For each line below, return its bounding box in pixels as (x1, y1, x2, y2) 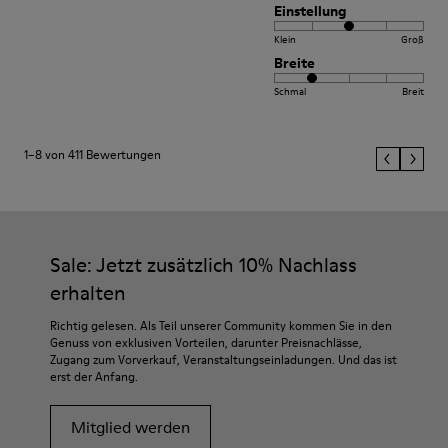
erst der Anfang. (50, 367, 138, 385)
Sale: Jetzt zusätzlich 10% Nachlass (50, 250, 357, 279)
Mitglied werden (71, 415, 190, 438)
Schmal (274, 83, 306, 98)
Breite (274, 52, 315, 73)
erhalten (50, 278, 126, 307)
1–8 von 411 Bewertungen (24, 145, 161, 163)
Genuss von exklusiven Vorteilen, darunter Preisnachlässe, (50, 333, 362, 351)
